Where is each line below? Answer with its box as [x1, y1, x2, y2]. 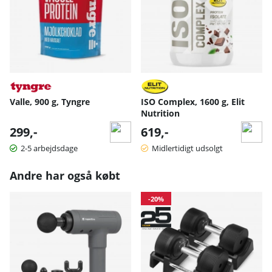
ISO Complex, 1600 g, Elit [141, 95, 245, 107]
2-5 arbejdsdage [21, 142, 78, 154]
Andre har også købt [10, 168, 120, 183]
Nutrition [141, 107, 180, 119]
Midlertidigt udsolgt [152, 142, 223, 154]
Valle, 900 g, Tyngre [10, 95, 90, 107]
